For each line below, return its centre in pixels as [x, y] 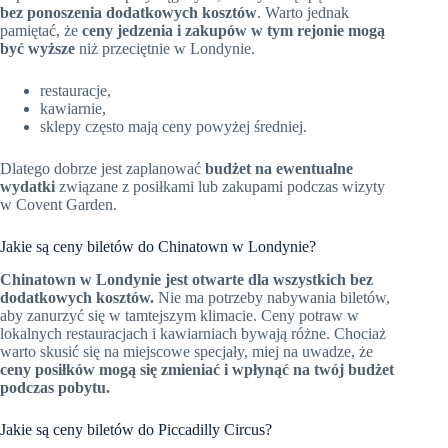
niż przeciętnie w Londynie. [165, 48]
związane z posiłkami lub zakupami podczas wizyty [220, 186]
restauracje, [75, 90]
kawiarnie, [73, 108]
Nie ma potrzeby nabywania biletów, [272, 297]
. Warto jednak [303, 12]
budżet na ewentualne [279, 168]
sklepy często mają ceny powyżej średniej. [173, 126]
